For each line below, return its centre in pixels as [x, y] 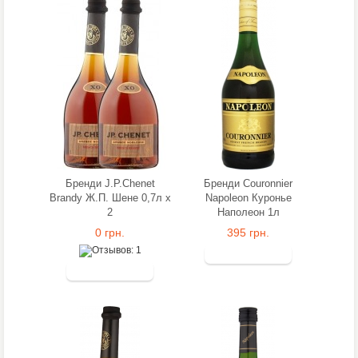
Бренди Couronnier [248, 183]
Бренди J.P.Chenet [110, 183]
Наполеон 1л [248, 212]
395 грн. [248, 233]
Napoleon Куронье [248, 198]
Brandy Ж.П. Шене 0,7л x [110, 198]
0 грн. [110, 233]
